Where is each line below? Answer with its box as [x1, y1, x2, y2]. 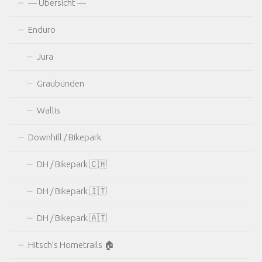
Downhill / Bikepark [28, 132, 101, 142]
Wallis [37, 105, 60, 115]
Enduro [28, 24, 56, 35]
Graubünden [37, 78, 84, 88]
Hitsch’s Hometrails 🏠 [28, 239, 114, 250]
